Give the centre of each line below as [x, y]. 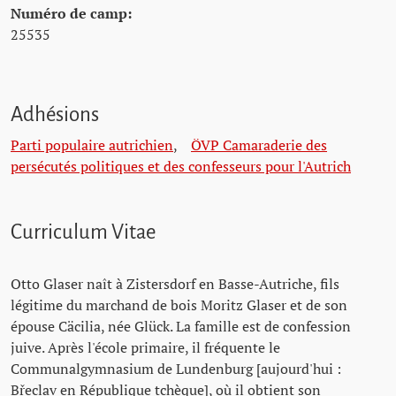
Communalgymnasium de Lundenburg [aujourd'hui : [176, 369]
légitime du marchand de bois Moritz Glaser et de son [179, 305]
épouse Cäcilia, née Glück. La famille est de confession [181, 326]
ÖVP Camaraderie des [259, 145]
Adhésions [55, 114]
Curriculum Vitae [83, 232]
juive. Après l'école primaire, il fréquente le [145, 347]
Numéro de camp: [71, 13]
